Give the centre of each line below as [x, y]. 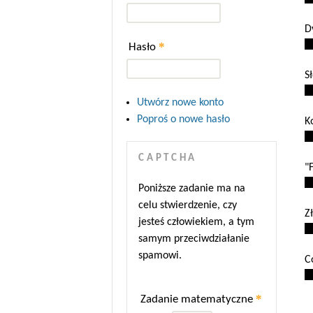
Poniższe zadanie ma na [191, 188]
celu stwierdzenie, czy [187, 205]
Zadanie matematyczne [198, 300]
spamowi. [160, 255]
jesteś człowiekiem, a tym [196, 222]
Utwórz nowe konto [180, 103]
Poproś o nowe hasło [183, 120]
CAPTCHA [168, 159]
